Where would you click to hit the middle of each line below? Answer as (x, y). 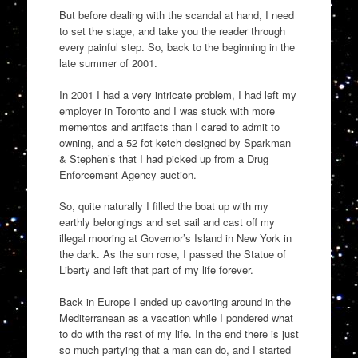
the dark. (79, 254)
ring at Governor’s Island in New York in (200, 238)
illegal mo (81, 238)
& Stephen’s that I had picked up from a (153, 158)
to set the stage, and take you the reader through (172, 31)
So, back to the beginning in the (219, 47)
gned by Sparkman (247, 142)
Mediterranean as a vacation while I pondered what (176, 317)
